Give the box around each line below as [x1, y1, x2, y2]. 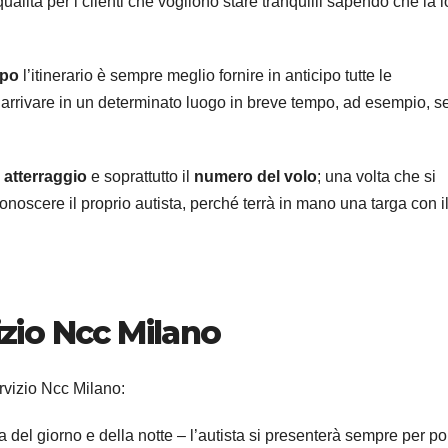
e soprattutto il [87, 167, 194, 185]
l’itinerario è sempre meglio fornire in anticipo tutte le [23, 66, 392, 84]
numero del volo [194, 167, 317, 185]
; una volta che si [317, 167, 436, 185]
